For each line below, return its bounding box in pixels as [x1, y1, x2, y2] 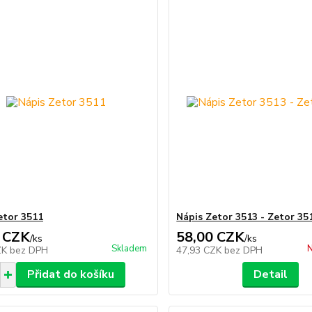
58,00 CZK [176, 228, 245, 247]
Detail [253, 267, 288, 282]
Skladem [111, 242, 148, 255]
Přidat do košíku [26, 267, 114, 282]
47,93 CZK [176, 244, 225, 257]
